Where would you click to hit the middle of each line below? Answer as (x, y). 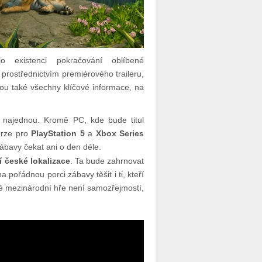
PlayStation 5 (58, 134)
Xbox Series (120, 134)
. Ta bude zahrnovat (107, 161)
